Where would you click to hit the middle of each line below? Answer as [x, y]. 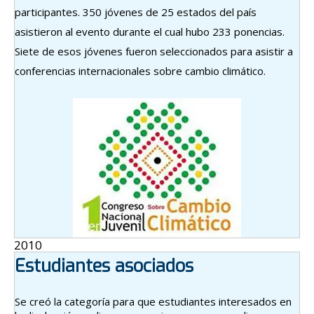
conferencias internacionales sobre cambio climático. [140, 70]
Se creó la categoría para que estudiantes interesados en [153, 301]
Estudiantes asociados [104, 266]
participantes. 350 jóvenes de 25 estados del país [136, 12]
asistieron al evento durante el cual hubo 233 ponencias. [150, 31]
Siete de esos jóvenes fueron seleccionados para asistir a [154, 51]
